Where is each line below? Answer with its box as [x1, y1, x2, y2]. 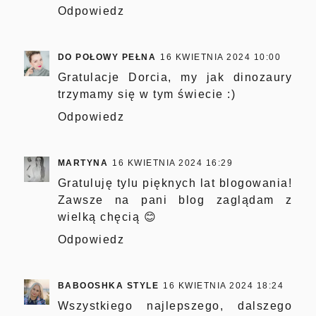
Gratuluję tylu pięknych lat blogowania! [57, 177, 293, 190]
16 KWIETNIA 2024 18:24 [163, 281, 284, 291]
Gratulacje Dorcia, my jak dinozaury [57, 71, 293, 84]
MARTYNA [57, 158, 109, 169]
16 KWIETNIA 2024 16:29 [112, 158, 233, 169]
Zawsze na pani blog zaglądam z [57, 194, 293, 207]
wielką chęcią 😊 [57, 211, 157, 224]
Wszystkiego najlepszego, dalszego [57, 300, 293, 312]
